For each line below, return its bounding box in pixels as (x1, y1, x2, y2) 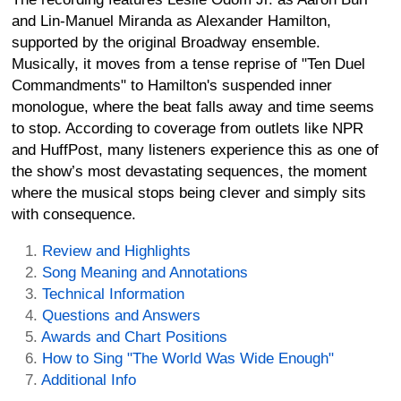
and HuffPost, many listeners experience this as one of (12, 141, 379, 158)
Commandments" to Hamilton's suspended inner (12, 76, 332, 94)
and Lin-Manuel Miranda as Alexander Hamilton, (12, 12, 331, 30)
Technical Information (42, 285, 184, 303)
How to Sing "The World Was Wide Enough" (42, 349, 334, 367)
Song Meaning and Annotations (42, 263, 248, 281)
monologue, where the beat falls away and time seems (12, 98, 374, 115)
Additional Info (41, 371, 136, 388)
